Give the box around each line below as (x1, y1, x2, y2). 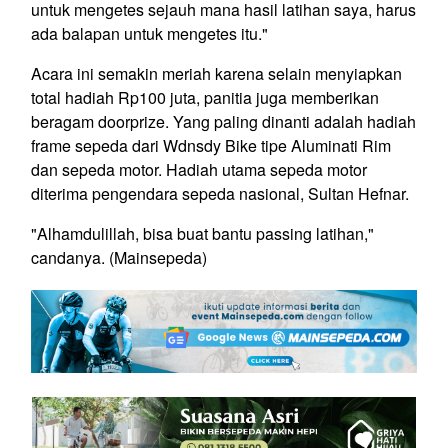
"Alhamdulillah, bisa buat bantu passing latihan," (31, 222, 374, 246)
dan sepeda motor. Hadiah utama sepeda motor (31, 158, 367, 182)
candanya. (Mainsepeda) (31, 246, 207, 270)
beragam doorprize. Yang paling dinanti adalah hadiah (31, 110, 416, 134)
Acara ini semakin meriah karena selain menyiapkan (31, 62, 402, 86)
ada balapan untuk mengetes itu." (31, 22, 268, 46)
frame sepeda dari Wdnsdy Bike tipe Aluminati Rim (31, 134, 391, 158)
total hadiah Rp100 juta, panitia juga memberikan (31, 86, 379, 110)
